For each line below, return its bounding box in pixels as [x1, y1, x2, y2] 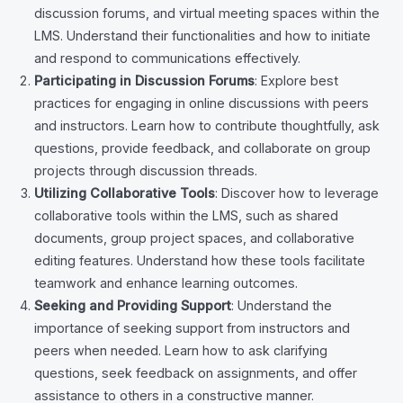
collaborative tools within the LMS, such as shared [34, 207, 339, 223]
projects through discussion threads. [34, 162, 258, 178]
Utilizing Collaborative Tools [34, 184, 216, 201]
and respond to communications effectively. [34, 49, 301, 66]
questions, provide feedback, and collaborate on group [34, 139, 372, 156]
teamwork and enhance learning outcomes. [34, 274, 299, 291]
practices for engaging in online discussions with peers [34, 94, 370, 111]
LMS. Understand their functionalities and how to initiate [34, 27, 372, 43]
